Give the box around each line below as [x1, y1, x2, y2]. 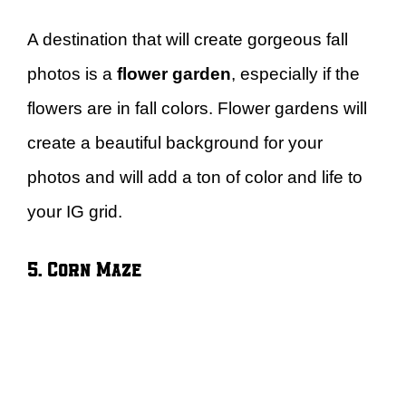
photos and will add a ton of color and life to [27, 168, 362, 188]
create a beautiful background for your [27, 133, 323, 153]
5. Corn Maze [27, 254, 141, 281]
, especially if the [231, 64, 360, 84]
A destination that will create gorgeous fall [27, 30, 348, 50]
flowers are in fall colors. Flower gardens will [27, 99, 367, 119]
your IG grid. [27, 202, 122, 222]
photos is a [27, 64, 117, 84]
